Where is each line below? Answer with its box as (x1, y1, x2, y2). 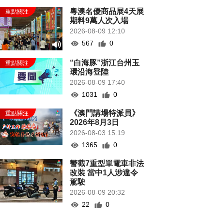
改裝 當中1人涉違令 (70, 169, 139, 177)
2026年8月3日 (70, 118, 120, 126)
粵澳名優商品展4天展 (70, 7, 144, 15)
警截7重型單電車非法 (70, 159, 144, 168)
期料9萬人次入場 (70, 16, 129, 25)
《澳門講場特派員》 (70, 109, 140, 117)
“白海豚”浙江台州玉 (70, 59, 140, 67)
